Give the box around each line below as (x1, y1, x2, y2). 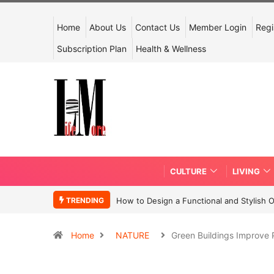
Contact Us (135, 22, 180, 32)
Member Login (189, 22, 246, 32)
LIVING (232, 166, 260, 176)
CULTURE (170, 166, 207, 176)
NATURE (116, 229, 149, 240)
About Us (89, 22, 126, 32)
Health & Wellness (136, 43, 206, 54)
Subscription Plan (57, 43, 127, 54)
